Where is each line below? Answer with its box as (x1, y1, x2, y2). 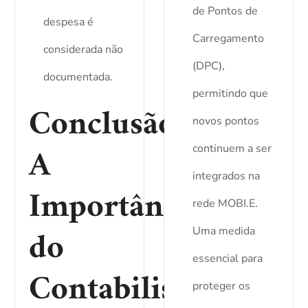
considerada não (43, 42, 124, 58)
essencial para (192, 251, 263, 267)
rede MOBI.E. (192, 196, 258, 212)
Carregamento (192, 31, 264, 47)
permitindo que (192, 86, 268, 102)
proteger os (192, 278, 250, 294)
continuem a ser (192, 141, 272, 157)
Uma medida (192, 223, 255, 239)
